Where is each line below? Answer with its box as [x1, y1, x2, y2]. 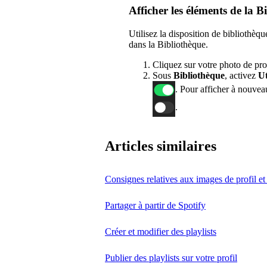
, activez [225, 70, 256, 80]
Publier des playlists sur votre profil [105, 252, 237, 263]
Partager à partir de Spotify [105, 200, 206, 210]
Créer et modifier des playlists [105, 226, 216, 237]
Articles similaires [105, 138, 216, 154]
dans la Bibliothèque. [129, 39, 208, 49]
